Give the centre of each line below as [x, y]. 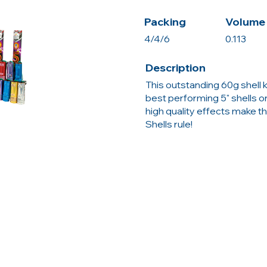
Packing [165, 22]
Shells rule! [169, 124]
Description [176, 68]
